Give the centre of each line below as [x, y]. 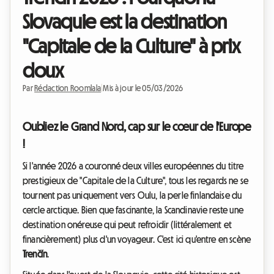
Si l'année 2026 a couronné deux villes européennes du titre [133, 166]
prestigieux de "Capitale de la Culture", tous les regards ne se [136, 181]
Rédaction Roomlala [68, 88]
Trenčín [35, 254]
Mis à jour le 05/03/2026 [143, 88]
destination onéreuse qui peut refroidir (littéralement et [128, 225]
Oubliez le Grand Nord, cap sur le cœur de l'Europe [137, 127]
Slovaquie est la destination [125, 22]
